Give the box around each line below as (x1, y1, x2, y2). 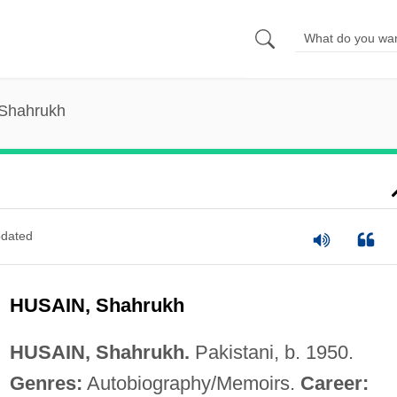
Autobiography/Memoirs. (82, 371, 300, 394)
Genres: (9, 371, 82, 394)
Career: (300, 371, 369, 394)
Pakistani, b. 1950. (189, 340, 354, 363)
